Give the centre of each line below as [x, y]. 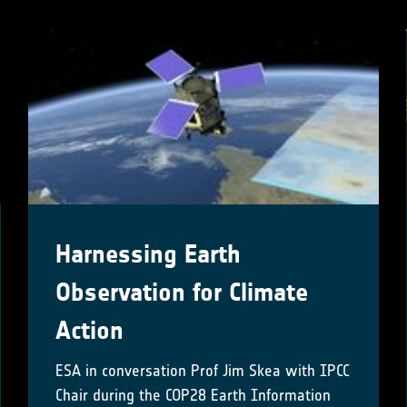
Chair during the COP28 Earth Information [193, 395]
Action [89, 330]
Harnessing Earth [148, 254]
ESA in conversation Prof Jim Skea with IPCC [202, 370]
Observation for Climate [181, 292]
